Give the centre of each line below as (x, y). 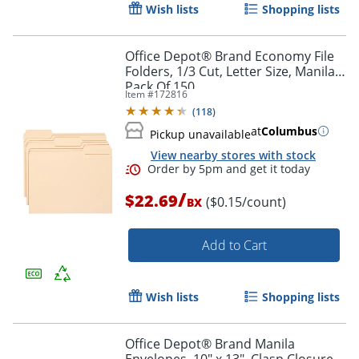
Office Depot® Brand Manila (210, 344)
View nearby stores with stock (233, 155)
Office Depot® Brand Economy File (230, 56)
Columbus (289, 131)
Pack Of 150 (160, 86)
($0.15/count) (246, 202)
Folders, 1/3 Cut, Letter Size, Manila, (232, 71)
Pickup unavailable (200, 134)
